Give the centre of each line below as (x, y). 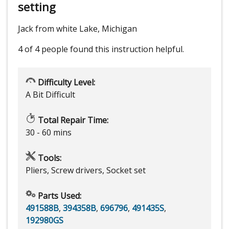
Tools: (49, 158)
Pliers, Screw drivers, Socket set (86, 170)
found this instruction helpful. (127, 49)
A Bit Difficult (50, 95)
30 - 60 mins (49, 133)
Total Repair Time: (72, 120)
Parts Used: (59, 196)
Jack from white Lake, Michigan (77, 29)
